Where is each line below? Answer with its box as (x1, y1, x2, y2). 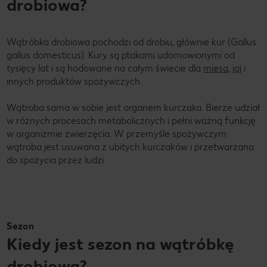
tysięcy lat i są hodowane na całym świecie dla (7, 62, 203, 74)
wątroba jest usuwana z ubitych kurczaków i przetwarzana (7, 141, 254, 153)
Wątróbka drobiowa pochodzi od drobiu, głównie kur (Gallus (7, 36, 256, 48)
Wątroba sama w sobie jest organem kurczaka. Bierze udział (7, 101, 260, 113)
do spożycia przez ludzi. (7, 154, 105, 166)
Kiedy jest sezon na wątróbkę (7, 233, 234, 254)
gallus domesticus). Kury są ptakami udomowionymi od (7, 49, 235, 61)
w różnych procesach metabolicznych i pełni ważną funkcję (7, 114, 256, 126)
